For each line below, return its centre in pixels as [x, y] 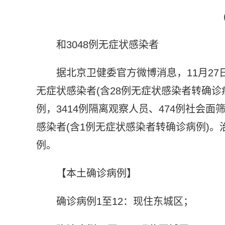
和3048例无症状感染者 [107, 44]
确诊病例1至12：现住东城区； [125, 201]
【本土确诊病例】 [96, 173]
